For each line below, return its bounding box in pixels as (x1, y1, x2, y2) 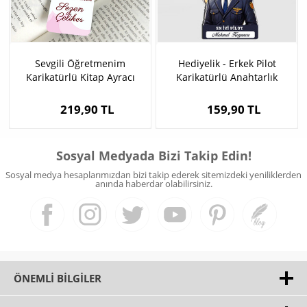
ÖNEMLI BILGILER (14, 271, 101, 286)
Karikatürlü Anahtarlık (176, 71, 278, 84)
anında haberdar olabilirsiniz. (95, 177, 212, 191)
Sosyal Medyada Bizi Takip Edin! (56, 147, 251, 164)
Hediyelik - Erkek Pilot (177, 57, 276, 71)
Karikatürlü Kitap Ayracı (25, 71, 135, 84)
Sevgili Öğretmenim (35, 57, 125, 71)
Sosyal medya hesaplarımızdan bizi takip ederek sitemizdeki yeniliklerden (5, 169, 302, 182)
